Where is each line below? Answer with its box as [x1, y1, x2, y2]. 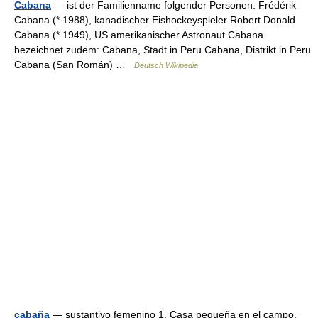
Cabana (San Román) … [14, 59, 134, 70]
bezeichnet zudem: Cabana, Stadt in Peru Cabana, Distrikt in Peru [14, 44, 311, 55]
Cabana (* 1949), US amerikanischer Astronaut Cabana [14, 29, 263, 40]
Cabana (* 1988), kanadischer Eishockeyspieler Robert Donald [14, 14, 295, 26]
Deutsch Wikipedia [134, 61, 198, 70]
